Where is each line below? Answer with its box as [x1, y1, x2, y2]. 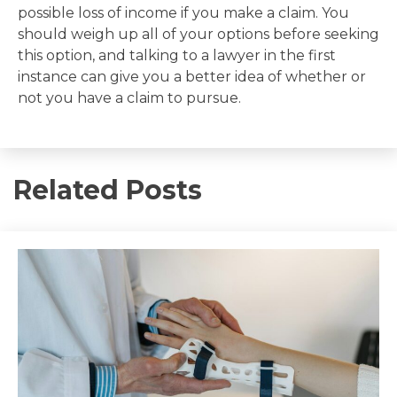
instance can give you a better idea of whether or [18, 67, 366, 85]
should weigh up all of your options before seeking [18, 25, 379, 43]
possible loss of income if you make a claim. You [18, 4, 349, 21]
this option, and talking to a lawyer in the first [18, 46, 336, 64]
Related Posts [13, 173, 202, 206]
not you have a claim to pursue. [18, 89, 241, 106]
